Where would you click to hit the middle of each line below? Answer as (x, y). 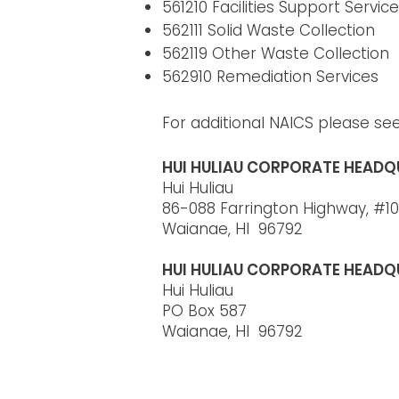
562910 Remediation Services (270, 77)
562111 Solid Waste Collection (269, 30)
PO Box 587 (204, 311)
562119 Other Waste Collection (276, 53)
